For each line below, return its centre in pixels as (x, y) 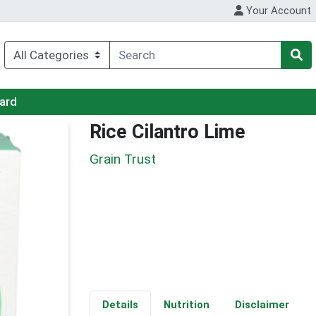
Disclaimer (262, 305)
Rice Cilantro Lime (168, 132)
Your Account (278, 11)
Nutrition (186, 305)
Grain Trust (123, 159)
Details (120, 305)
